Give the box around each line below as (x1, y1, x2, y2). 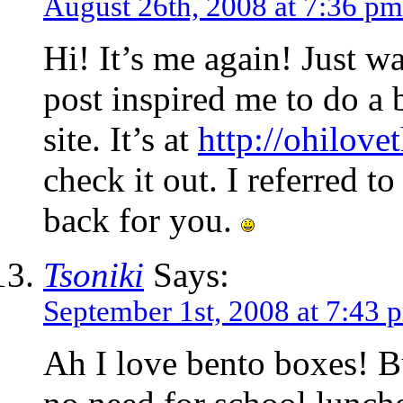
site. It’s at (43, 120, 198, 159)
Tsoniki (43, 255, 144, 295)
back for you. (43, 201, 241, 240)
